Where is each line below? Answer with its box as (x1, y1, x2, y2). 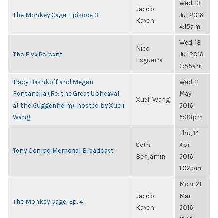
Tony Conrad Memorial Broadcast (13, 146, 114, 154)
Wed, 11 (179, 78, 199, 86)
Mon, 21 (179, 180, 201, 188)
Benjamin (136, 152, 165, 160)
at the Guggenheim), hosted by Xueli (13, 101, 124, 109)
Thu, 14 (179, 129, 199, 137)
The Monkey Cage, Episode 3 (13, 11, 98, 18)
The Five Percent (13, 50, 63, 58)
